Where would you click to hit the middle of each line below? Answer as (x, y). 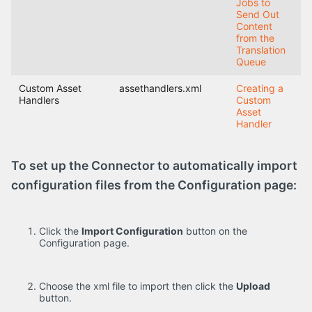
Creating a (259, 88)
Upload (253, 286)
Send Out (257, 15)
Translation (260, 50)
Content (254, 26)
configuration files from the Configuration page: (154, 185)
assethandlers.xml (160, 88)
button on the (215, 231)
